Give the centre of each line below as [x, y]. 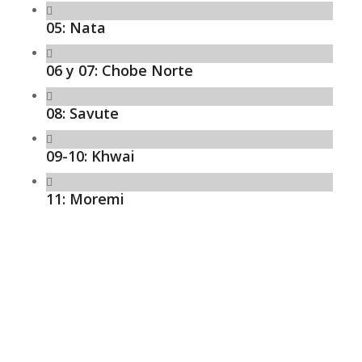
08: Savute [82, 114]
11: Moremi [85, 199]
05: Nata [76, 28]
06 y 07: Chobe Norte [119, 71]
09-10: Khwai [90, 156]
